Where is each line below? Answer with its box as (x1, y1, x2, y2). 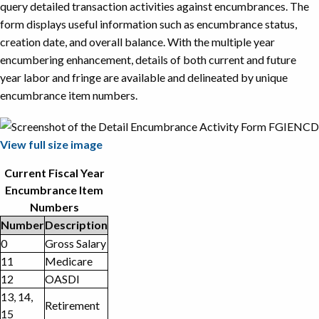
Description (45, 217, 108, 231)
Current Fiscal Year (4, 165, 105, 179)
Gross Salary (45, 236, 106, 250)
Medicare (45, 253, 93, 268)
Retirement (45, 298, 100, 312)
